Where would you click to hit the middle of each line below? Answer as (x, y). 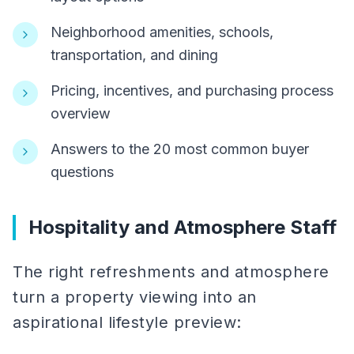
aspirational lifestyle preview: (127, 322)
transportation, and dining (134, 55)
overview (81, 113)
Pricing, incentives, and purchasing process (192, 90)
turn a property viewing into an (135, 297)
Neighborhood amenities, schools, (162, 32)
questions (82, 172)
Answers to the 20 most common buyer (180, 149)
